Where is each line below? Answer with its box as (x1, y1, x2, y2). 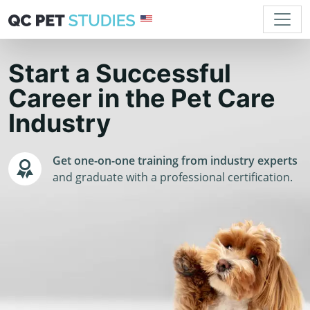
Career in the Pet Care (8, 83, 275, 113)
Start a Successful (8, 58, 231, 89)
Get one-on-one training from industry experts (53, 153, 298, 168)
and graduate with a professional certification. (53, 170, 293, 185)
